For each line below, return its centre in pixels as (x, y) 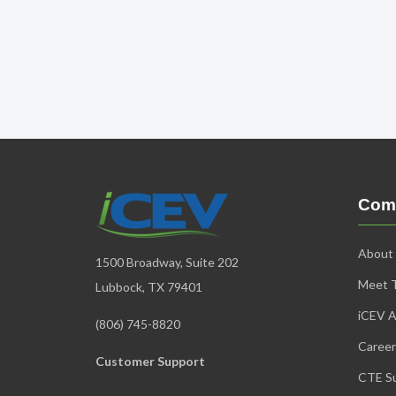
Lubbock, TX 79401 (149, 287)
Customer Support (150, 362)
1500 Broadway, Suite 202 (167, 263)
